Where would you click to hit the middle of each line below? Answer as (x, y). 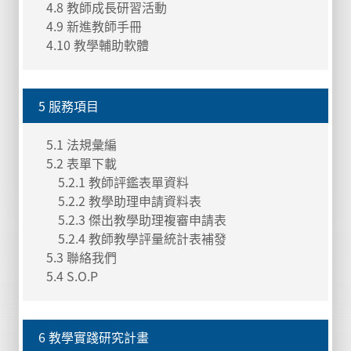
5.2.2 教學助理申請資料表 (130, 201)
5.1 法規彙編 (81, 144)
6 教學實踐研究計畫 (94, 337)
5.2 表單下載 (81, 163)
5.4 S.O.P (72, 276)
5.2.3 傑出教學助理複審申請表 (142, 219)
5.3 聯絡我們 (81, 257)
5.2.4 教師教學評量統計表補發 (142, 238)
